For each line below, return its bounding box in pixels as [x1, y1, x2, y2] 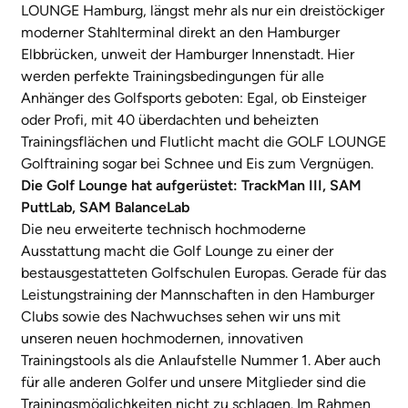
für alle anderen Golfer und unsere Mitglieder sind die [21, 373, 366, 392]
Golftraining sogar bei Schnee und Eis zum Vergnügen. [21, 155, 373, 173]
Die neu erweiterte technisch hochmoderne [21, 220, 306, 239]
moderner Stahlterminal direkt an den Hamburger [21, 24, 340, 42]
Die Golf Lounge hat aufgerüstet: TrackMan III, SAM [21, 177, 362, 195]
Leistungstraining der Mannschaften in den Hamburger [21, 286, 374, 304]
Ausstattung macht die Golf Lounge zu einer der [21, 242, 333, 260]
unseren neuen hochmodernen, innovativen [21, 330, 303, 348]
